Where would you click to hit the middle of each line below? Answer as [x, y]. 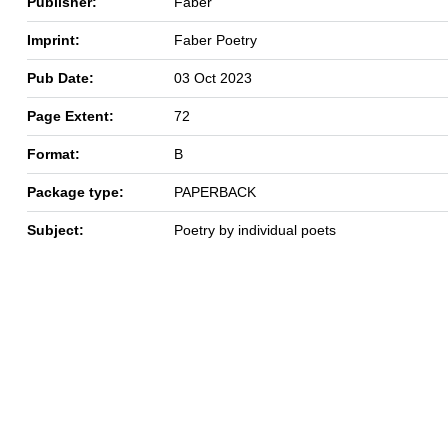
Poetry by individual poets [255, 229]
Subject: [55, 229]
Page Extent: [70, 115]
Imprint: [53, 39]
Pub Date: [60, 77]
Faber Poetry [215, 39]
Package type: [75, 191]
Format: [53, 153]
